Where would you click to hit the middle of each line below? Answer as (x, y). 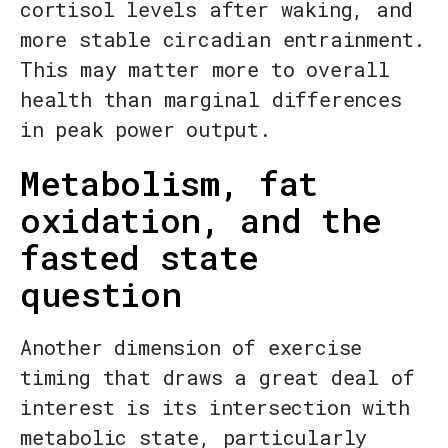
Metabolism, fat (169, 183)
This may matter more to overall (205, 69)
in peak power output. (145, 129)
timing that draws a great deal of (217, 377)
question (101, 294)
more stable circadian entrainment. (223, 39)
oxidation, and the (201, 220)
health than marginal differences (211, 99)
